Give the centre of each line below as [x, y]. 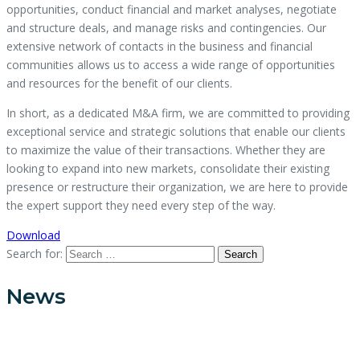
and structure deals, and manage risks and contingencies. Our [166, 27]
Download [33, 235]
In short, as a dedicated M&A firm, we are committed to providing [178, 112]
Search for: [35, 253]
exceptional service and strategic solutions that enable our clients [176, 131]
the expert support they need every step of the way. [141, 205]
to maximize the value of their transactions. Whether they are [166, 149]
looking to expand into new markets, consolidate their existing [168, 168]
